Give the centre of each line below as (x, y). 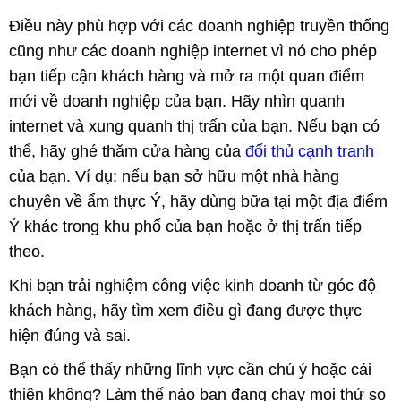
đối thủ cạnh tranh (310, 152)
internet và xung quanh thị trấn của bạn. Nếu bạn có (194, 127)
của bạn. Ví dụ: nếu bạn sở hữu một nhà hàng (174, 177)
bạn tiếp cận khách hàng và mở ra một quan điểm (187, 77)
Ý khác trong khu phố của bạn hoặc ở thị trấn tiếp (185, 227)
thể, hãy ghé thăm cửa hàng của (127, 152)
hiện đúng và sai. (70, 336)
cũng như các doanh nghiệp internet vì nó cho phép (193, 51)
